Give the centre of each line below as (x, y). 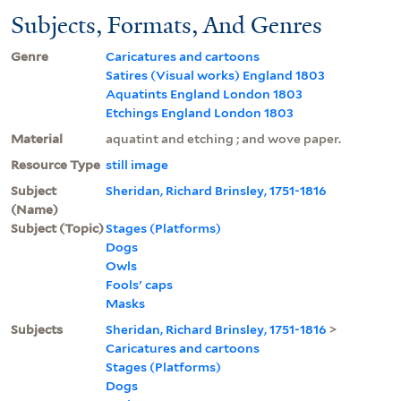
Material (37, 138)
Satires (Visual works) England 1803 (215, 75)
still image (137, 164)
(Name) (34, 209)
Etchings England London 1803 (200, 112)
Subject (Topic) (57, 228)
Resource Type (55, 164)
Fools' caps (139, 284)
